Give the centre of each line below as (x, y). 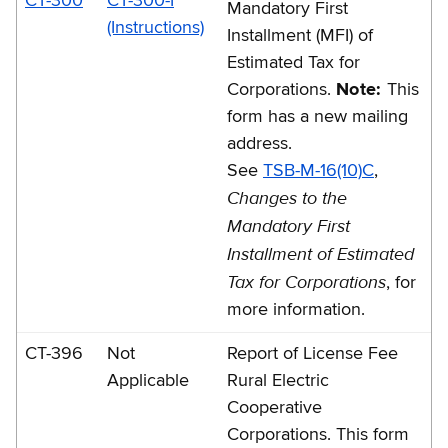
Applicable (148, 380)
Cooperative (274, 407)
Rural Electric (278, 380)
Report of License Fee (312, 353)
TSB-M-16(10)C (318, 170)
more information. (296, 309)
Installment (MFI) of (300, 35)
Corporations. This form (318, 434)
